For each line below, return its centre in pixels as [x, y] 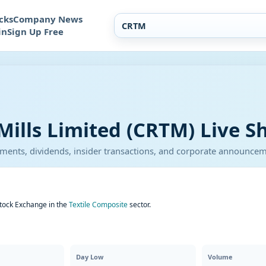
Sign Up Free [35, 31]
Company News [48, 19]
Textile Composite [98, 205]
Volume [220, 257]
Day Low [90, 257]
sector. [139, 205]
